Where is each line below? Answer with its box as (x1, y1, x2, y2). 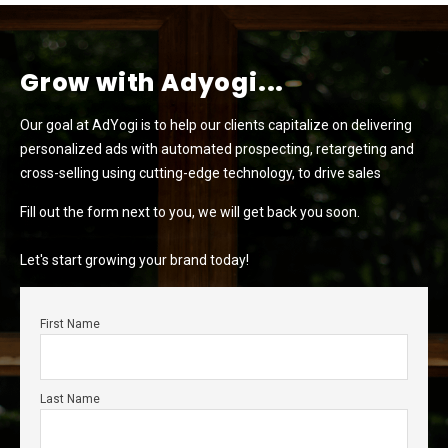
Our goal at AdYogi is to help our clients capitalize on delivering (20, 116, 412, 133)
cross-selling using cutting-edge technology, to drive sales (20, 164, 381, 181)
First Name (40, 316, 100, 331)
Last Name (40, 391, 100, 406)
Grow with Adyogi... (20, 65, 285, 99)
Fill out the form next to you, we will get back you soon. (20, 203, 363, 220)
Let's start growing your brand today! (20, 251, 249, 268)
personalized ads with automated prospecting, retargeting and (20, 140, 414, 157)
